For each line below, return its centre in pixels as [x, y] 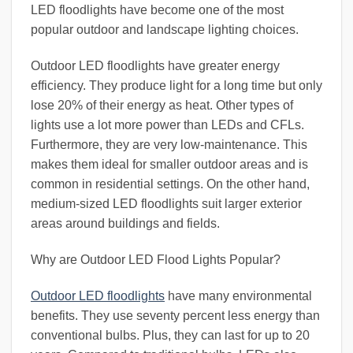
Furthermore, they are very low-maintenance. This [169, 144]
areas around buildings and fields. [125, 223]
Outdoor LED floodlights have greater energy [155, 65]
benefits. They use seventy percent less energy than [175, 315]
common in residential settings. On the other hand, [170, 184]
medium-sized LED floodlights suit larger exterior [166, 203]
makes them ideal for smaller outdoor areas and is [169, 164]
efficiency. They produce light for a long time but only [176, 85]
